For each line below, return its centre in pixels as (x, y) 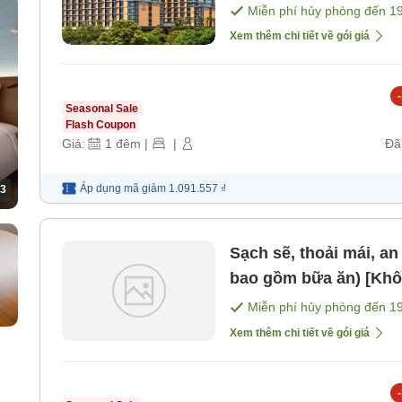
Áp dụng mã (109, 189)
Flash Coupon (100, 125)
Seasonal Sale (102, 109)
